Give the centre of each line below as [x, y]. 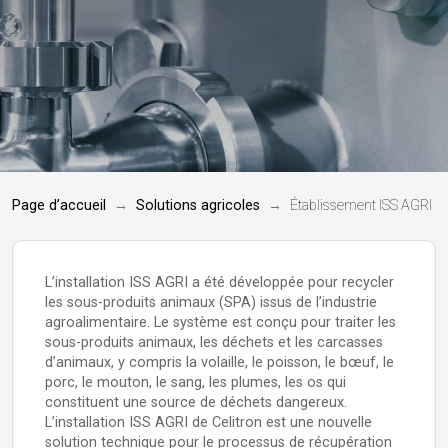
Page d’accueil [59, 205]
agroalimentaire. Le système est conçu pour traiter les [220, 322]
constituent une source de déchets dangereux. [196, 402]
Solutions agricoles [198, 205]
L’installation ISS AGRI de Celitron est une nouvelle [208, 422]
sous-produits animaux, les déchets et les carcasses [214, 342]
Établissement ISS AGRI [361, 205]
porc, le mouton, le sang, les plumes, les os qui [195, 382]
